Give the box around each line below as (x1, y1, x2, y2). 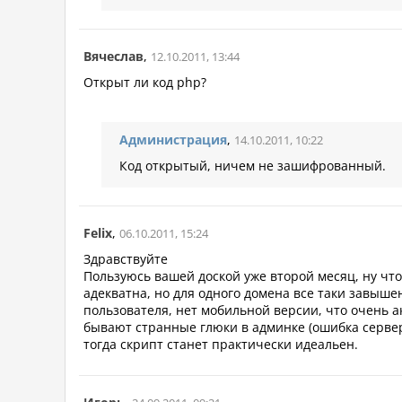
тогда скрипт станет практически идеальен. (83, 336, 358, 354)
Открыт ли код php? (83, 74, 206, 92)
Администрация (119, 131, 227, 149)
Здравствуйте (83, 250, 168, 268)
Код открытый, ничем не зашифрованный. (119, 157, 386, 175)
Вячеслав (83, 48, 144, 66)
